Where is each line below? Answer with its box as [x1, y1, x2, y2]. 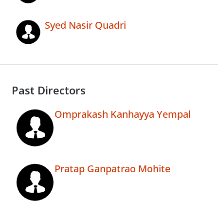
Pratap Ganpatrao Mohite [54, 162, 170, 176]
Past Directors [12, 83, 86, 98]
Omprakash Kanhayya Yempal [54, 108, 191, 121]
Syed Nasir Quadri [45, 18, 126, 32]
